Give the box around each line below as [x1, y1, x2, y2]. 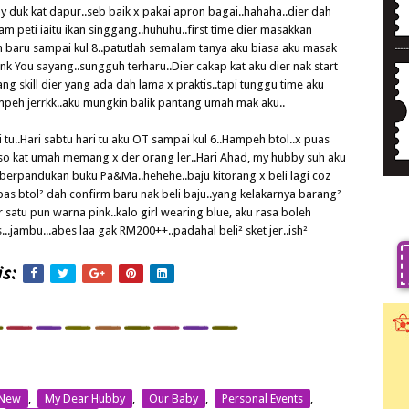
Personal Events [222, 392, 303, 406]
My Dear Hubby [45, 392, 125, 406]
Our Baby [149, 392, 198, 406]
